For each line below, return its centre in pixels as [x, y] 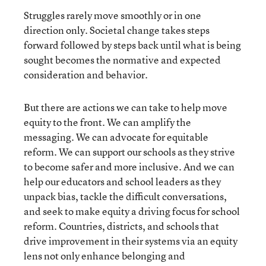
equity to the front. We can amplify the [107, 122]
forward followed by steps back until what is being [132, 45]
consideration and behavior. [86, 74]
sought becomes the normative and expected [122, 59]
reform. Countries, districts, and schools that [121, 226]
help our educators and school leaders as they [122, 181]
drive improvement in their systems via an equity [131, 240]
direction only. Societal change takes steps [117, 30]
